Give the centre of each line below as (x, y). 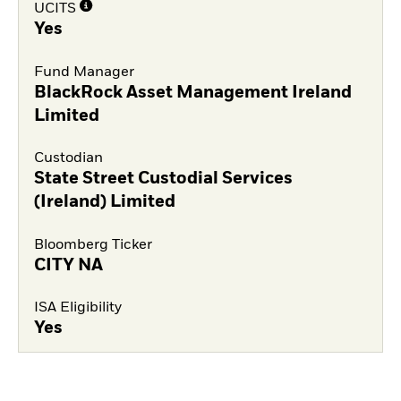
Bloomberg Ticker (93, 245)
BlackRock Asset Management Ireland (192, 93)
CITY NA (68, 265)
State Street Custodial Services (163, 179)
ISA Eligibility (77, 308)
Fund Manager (84, 72)
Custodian (68, 159)
